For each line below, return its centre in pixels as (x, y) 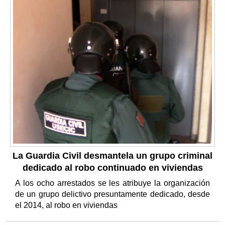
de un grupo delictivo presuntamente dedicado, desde (113, 194)
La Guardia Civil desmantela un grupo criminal (113, 155)
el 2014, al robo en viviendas (67, 205)
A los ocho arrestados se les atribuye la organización (113, 183)
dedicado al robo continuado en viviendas (113, 167)
